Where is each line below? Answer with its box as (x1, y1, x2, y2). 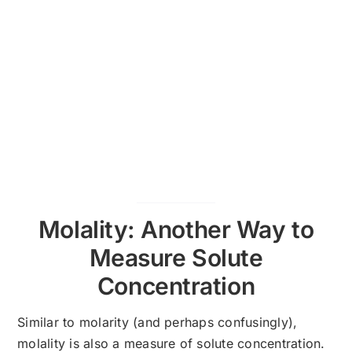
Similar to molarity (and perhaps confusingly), (17, 313, 298, 330)
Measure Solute (89, 243, 263, 272)
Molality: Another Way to (38, 214, 314, 244)
